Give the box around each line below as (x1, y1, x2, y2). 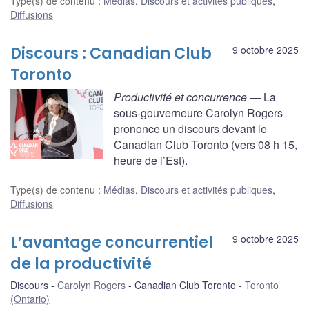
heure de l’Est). (114, 152, 188, 169)
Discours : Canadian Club (10, 43, 212, 65)
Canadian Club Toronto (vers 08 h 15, (114, 137, 297, 153)
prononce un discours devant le (114, 121, 267, 137)
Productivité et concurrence (114, 89, 250, 106)
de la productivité (10, 252, 152, 275)
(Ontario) (10, 291, 50, 306)
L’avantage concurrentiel (10, 231, 213, 253)
